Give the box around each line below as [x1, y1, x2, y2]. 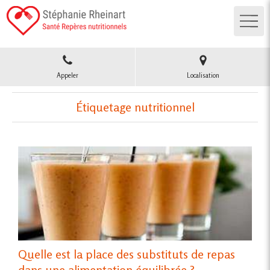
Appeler [57, 71, 78, 80]
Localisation [186, 71, 219, 80]
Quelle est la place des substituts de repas [18, 246, 235, 262]
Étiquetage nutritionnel [75, 99, 195, 115]
